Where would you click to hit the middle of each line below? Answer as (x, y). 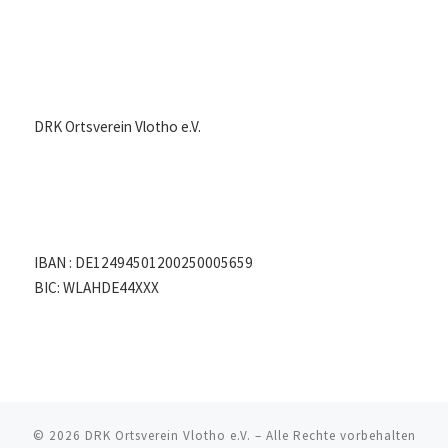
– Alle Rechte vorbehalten (333, 436)
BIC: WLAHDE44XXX (97, 288)
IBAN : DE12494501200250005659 (144, 263)
